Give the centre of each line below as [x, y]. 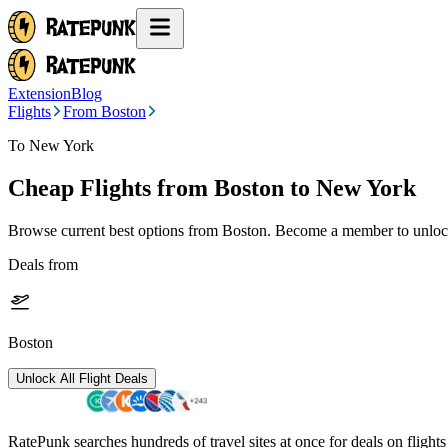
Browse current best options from [115, 230]
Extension [39, 93]
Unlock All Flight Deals [82, 378]
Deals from [43, 264]
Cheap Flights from [108, 187]
